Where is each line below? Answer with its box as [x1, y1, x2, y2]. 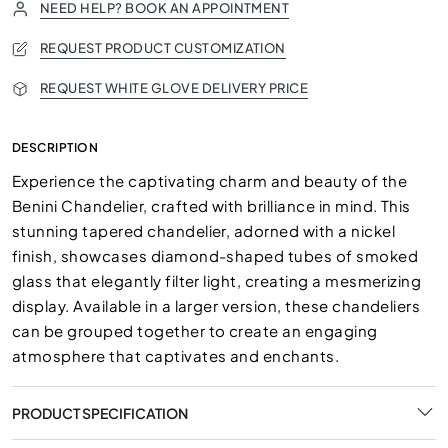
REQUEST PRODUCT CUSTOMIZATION [40, 40, 286, 56]
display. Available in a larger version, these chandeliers [12, 296, 421, 315]
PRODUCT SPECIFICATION [12, 403, 188, 422]
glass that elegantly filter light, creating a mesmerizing [12, 271, 422, 290]
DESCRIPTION [12, 140, 99, 155]
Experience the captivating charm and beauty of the [12, 171, 408, 190]
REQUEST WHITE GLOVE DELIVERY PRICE [40, 80, 309, 96]
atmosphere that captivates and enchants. [12, 346, 340, 365]
